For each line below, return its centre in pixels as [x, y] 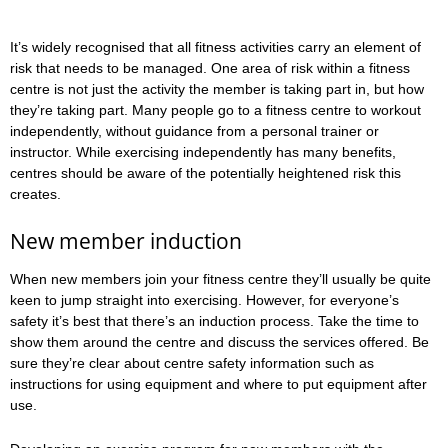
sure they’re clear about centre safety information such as [192, 363]
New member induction [126, 240]
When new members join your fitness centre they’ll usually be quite [220, 279]
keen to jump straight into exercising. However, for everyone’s [204, 300]
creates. [35, 193]
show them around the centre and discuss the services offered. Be [219, 342]
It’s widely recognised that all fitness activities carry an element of [215, 46]
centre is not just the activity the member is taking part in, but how [217, 88]
